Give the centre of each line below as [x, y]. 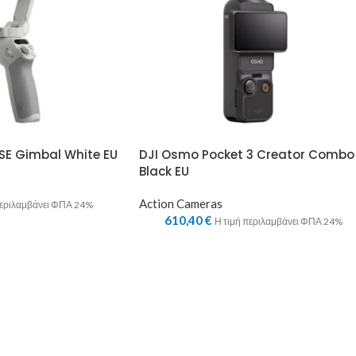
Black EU [164, 171]
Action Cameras [180, 203]
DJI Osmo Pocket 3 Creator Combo [246, 154]
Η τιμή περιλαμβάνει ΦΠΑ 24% [279, 221]
